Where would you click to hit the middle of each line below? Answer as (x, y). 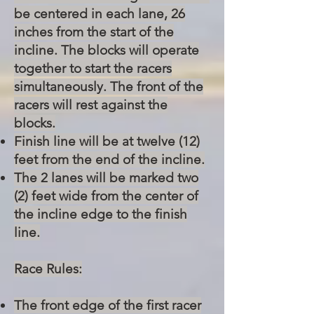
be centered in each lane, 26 (100, 14)
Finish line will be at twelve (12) (107, 141)
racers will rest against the (91, 105)
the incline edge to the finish (101, 214)
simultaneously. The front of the (109, 87)
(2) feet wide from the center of (106, 196)
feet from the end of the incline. (109, 159)
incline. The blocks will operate (107, 50)
